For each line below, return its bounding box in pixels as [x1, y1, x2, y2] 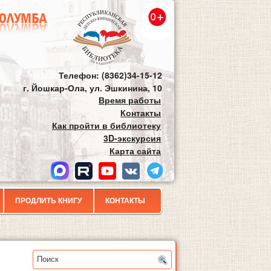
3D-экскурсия [103, 132, 161, 144]
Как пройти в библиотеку [52, 119, 161, 131]
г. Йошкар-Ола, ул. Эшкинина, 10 [23, 82, 162, 94]
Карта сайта [109, 145, 161, 157]
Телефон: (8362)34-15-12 [59, 69, 162, 81]
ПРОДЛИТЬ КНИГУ [15, 197, 82, 205]
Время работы [99, 94, 161, 106]
